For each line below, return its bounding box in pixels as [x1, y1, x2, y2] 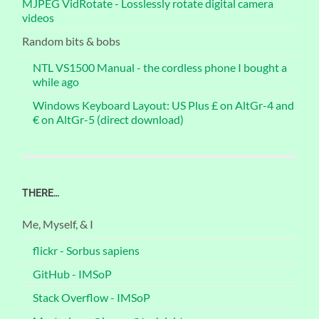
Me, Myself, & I [22, 217, 94, 231]
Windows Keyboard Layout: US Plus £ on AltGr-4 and [33, 98, 295, 113]
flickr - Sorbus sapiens [33, 244, 140, 258]
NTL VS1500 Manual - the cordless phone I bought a [33, 61, 288, 75]
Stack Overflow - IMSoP [33, 291, 151, 305]
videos [22, 11, 55, 25]
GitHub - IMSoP [33, 267, 113, 281]
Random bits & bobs [22, 34, 121, 48]
